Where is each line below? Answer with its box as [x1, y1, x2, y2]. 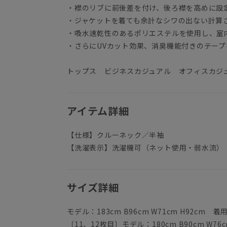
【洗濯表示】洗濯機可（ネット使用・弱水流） [67, 142, 224, 153]
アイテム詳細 [67, 103, 129, 118]
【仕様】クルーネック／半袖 [67, 129, 165, 140]
